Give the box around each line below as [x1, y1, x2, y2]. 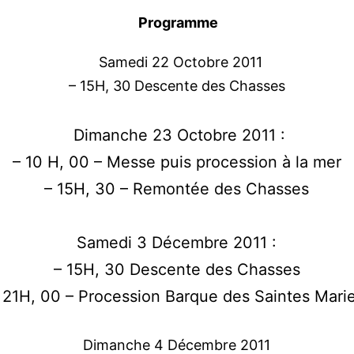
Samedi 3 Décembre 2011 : [77, 233, 277, 253]
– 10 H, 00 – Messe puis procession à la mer [12, 153, 341, 172]
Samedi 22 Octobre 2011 [91, 54, 263, 71]
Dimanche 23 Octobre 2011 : [68, 126, 285, 145]
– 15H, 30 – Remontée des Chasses [44, 179, 310, 199]
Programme [135, 14, 219, 32]
